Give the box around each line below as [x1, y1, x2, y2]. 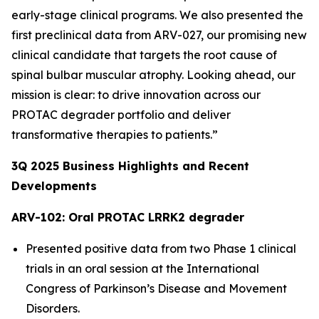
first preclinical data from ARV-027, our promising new [11, 28, 307, 42]
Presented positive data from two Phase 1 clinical [26, 241, 296, 256]
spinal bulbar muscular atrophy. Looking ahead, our [11, 68, 296, 82]
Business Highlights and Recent [59, 159, 249, 173]
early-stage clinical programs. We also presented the [11, 8, 303, 22]
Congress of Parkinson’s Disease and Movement [26, 281, 287, 296]
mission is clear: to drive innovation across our [11, 88, 261, 102]
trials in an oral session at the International [26, 261, 259, 276]
